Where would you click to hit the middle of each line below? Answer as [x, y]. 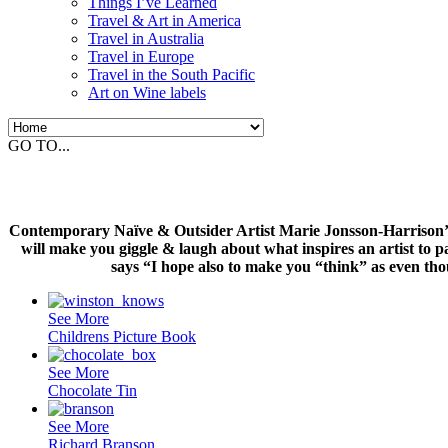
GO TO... [39, 145]
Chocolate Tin [92, 390]
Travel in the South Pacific [171, 74]
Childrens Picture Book [122, 336]
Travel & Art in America [164, 20]
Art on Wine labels [147, 92]
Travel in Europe [141, 56]
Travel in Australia [146, 38]
